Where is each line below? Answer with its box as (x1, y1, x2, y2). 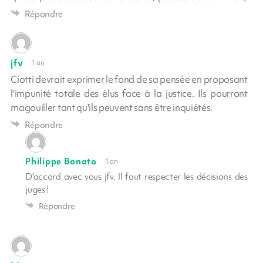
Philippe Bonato (25, 155, 97, 167)
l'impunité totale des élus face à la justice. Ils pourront (11, 86, 248, 100)
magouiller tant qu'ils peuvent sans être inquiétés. (11, 100, 213, 114)
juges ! (25, 183, 49, 195)
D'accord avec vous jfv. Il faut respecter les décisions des (25, 170, 248, 183)
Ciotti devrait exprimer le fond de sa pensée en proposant (11, 72, 248, 86)
